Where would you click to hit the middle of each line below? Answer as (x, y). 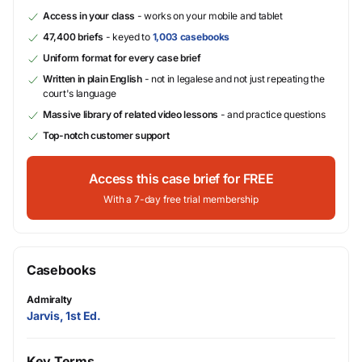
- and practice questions (272, 114)
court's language (80, 93)
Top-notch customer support (106, 135)
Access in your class (89, 16)
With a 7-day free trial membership (181, 199)
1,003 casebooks (191, 37)
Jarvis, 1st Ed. (64, 316)
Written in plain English (93, 79)
